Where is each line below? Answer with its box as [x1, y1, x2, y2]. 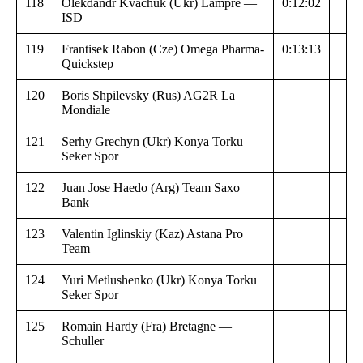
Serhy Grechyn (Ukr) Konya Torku [62, 134, 243, 148]
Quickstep [62, 56, 113, 70]
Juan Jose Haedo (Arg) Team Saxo [62, 180, 240, 194]
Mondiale [62, 102, 110, 117]
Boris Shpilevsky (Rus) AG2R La [62, 88, 235, 102]
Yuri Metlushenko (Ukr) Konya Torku [62, 272, 257, 287]
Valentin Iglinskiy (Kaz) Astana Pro [62, 226, 243, 241]
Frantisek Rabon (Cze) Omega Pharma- [62, 41, 264, 56]
